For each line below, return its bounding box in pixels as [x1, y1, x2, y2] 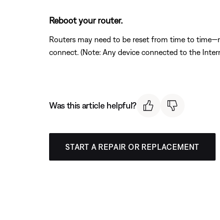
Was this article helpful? [49, 100, 137, 111]
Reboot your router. [49, 15, 123, 26]
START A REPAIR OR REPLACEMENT [65, 142, 200, 152]
